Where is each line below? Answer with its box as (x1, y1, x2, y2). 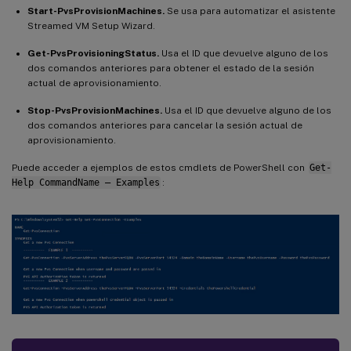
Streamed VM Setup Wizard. (27, 20, 155, 32)
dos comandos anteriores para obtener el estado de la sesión (27, 63, 314, 74)
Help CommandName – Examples (12, 177, 160, 189)
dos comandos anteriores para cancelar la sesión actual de (27, 120, 302, 132)
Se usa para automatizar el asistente (165, 5, 335, 17)
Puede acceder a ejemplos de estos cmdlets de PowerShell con (12, 162, 307, 174)
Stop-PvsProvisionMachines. (27, 105, 162, 117)
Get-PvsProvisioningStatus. (27, 48, 159, 60)
